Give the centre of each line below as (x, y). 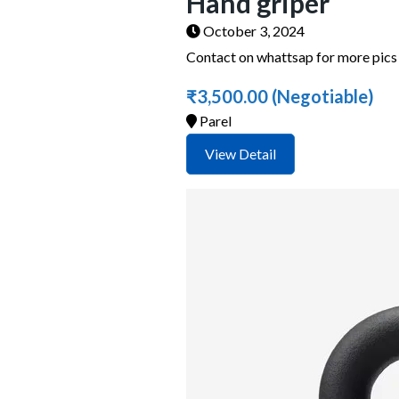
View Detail (240, 154)
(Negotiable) (321, 96)
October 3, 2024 (252, 31)
